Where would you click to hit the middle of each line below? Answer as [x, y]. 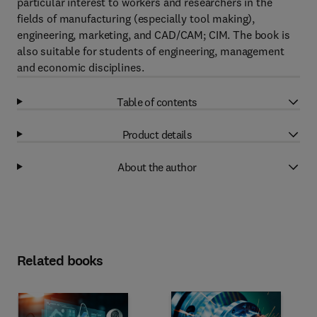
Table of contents [157, 102]
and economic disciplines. [81, 67]
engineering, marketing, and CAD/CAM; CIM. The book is [154, 35]
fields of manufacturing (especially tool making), [136, 18]
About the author [157, 167]
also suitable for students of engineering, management [151, 51]
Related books [60, 261]
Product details [157, 134]
